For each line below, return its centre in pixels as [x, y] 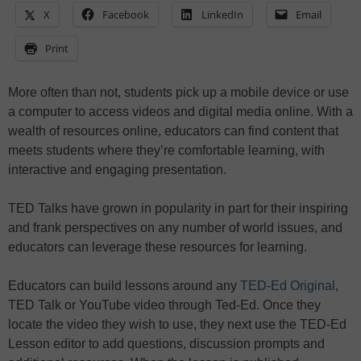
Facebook [126, 15]
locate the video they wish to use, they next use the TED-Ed [177, 325]
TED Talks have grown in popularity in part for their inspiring [178, 209]
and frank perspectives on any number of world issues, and [175, 228]
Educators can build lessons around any [124, 286]
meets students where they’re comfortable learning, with [166, 151]
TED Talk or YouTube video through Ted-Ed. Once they [164, 305]
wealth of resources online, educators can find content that [173, 131]
